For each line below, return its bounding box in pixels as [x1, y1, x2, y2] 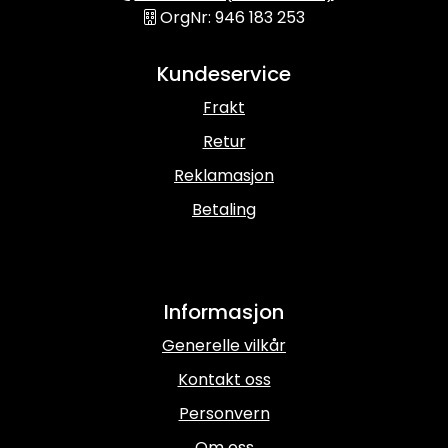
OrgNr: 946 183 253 [159, 6, 305, 30]
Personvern [178, 402, 270, 426]
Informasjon [164, 298, 284, 327]
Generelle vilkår [162, 334, 286, 358]
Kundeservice [157, 60, 291, 89]
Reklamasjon [174, 164, 274, 188]
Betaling [192, 198, 256, 222]
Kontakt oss [177, 368, 271, 392]
